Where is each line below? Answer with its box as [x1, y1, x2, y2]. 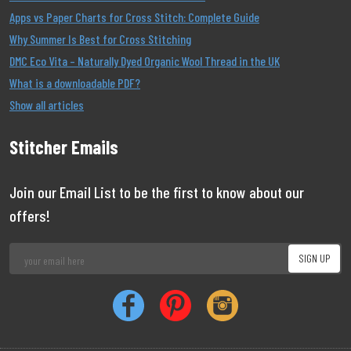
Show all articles [9, 97, 84, 112]
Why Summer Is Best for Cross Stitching [9, 31, 191, 46]
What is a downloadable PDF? [9, 75, 140, 90]
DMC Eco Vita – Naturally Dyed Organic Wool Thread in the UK [9, 53, 280, 68]
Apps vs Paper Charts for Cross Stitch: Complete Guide [9, 9, 259, 24]
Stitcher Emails [9, 136, 118, 158]
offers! [9, 206, 50, 225]
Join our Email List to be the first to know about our [9, 183, 304, 201]
